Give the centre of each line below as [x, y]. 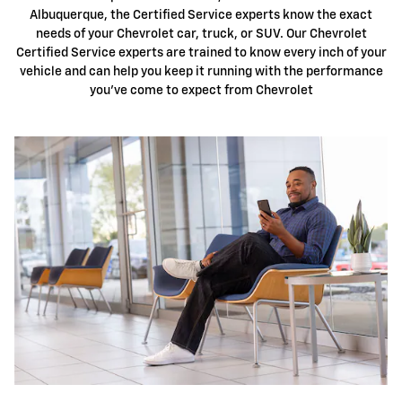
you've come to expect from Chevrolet [201, 90]
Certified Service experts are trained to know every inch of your [201, 52]
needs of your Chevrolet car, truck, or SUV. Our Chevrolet [201, 34]
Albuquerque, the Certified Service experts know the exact [201, 15]
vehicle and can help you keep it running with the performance [201, 71]
